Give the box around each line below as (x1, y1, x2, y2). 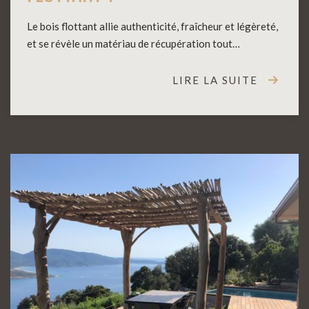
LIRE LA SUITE (172, 73, 258, 86)
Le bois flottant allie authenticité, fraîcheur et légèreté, (27, 19, 278, 32)
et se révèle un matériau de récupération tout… (27, 37, 240, 50)
